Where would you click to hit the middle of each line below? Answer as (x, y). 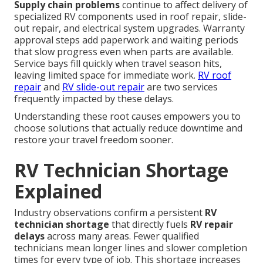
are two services (181, 87)
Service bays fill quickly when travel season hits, (118, 64)
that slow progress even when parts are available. (124, 52)
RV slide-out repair (103, 87)
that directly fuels (150, 225)
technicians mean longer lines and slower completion (131, 248)
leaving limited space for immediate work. (106, 75)
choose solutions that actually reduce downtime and (128, 128)
